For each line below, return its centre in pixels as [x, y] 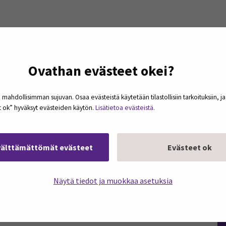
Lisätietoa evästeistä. [125, 108]
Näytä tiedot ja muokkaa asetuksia [113, 181]
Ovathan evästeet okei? [101, 71]
